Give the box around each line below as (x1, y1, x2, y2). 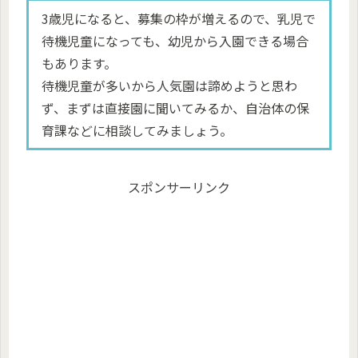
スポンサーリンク (128, 177, 230, 197)
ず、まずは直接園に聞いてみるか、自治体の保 (42, 97, 309, 117)
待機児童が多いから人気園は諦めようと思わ (42, 75, 297, 95)
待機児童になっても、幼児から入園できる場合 (42, 30, 308, 50)
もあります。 (42, 53, 117, 73)
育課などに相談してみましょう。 (42, 120, 233, 140)
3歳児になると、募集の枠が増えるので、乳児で (42, 8, 316, 28)
